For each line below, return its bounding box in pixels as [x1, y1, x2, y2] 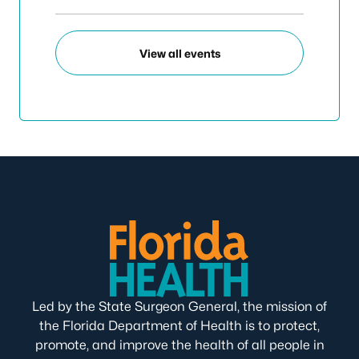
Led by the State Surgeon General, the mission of [32, 299, 327, 314]
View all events [139, 46, 220, 60]
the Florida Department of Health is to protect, [39, 318, 320, 333]
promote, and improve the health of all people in [34, 337, 325, 353]
